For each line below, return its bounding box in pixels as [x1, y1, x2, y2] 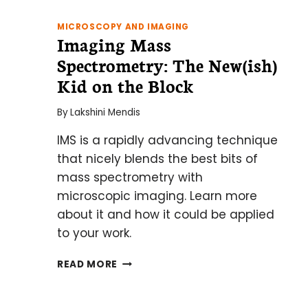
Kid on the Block [57, 73, 194, 98]
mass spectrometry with [57, 168, 203, 186]
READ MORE [57, 257, 118, 271]
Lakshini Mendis [70, 105, 141, 119]
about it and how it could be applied [57, 206, 274, 223]
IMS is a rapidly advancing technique [57, 131, 278, 148]
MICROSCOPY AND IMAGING [57, 21, 190, 33]
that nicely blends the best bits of [57, 150, 258, 167]
